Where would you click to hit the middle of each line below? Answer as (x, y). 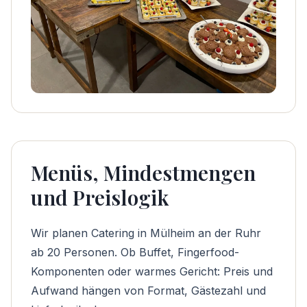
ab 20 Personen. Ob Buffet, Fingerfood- (135, 252)
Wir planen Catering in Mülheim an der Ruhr (146, 233)
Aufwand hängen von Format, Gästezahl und (148, 291)
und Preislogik (100, 197)
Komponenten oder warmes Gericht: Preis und (152, 271)
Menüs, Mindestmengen (143, 173)
